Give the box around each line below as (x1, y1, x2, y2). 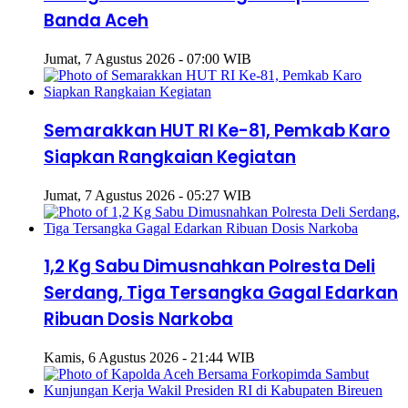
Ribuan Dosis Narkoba (44, 307, 233, 332)
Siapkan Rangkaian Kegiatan (44, 144, 296, 169)
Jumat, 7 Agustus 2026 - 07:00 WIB (44, 51, 251, 67)
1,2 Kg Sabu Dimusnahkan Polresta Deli (44, 254, 375, 280)
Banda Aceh (44, 8, 148, 34)
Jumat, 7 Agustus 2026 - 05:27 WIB (44, 187, 251, 203)
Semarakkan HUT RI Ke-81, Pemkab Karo (44, 117, 390, 143)
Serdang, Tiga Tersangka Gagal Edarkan (44, 280, 398, 306)
